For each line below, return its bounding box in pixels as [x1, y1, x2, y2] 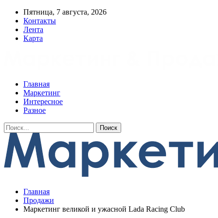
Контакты [23, 17, 56, 25]
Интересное [23, 97, 63, 106]
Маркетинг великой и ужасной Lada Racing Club [23, 205, 185, 213]
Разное [23, 106, 46, 114]
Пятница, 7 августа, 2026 [23, 8, 107, 16]
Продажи [23, 196, 54, 204]
